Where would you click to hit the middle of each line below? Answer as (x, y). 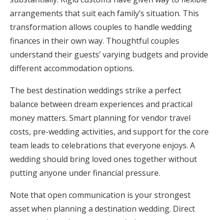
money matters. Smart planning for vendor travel (100, 118)
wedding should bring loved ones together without (103, 159)
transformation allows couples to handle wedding (101, 27)
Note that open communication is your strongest (100, 195)
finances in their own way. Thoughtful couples (95, 41)
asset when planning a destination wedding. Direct (102, 209)
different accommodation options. (72, 68)
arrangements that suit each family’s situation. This (104, 13)
